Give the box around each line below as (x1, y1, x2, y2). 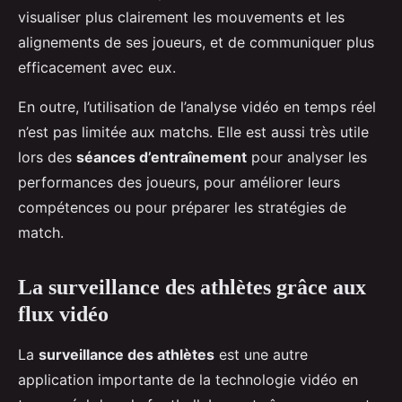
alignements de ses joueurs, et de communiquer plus (18, 33, 374, 52)
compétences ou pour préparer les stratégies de (18, 198, 346, 217)
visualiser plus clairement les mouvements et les (18, 8, 345, 27)
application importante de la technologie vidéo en (18, 371, 358, 389)
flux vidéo (18, 302, 109, 327)
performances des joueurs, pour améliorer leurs (18, 173, 340, 192)
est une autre (214, 345, 308, 364)
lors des (18, 148, 76, 167)
